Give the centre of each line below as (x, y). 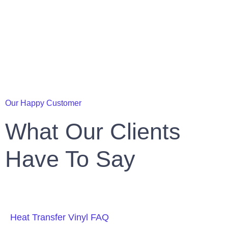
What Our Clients (93, 132)
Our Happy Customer (43, 103)
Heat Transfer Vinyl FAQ (60, 218)
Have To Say (70, 159)
